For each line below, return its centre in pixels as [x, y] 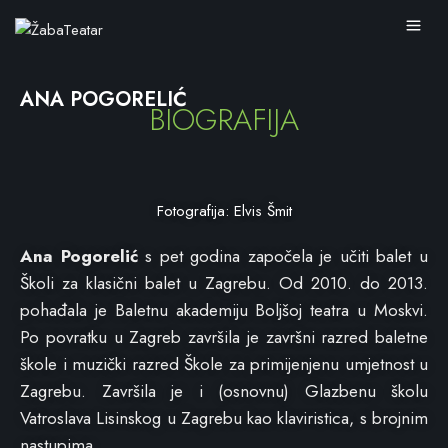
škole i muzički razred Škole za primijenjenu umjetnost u [224, 364]
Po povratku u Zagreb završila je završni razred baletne [224, 337]
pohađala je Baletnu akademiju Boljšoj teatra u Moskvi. [224, 310]
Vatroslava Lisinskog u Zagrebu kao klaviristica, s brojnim [224, 418]
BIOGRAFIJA [224, 119]
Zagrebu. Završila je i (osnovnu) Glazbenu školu [224, 391]
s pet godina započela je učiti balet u [283, 256]
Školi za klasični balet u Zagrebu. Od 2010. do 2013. [224, 283]
